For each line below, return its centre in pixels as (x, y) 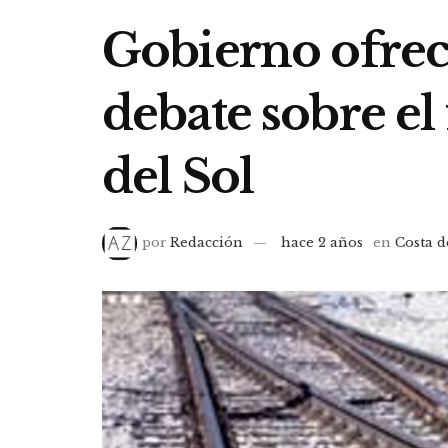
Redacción (207, 243)
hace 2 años (322, 243)
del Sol (178, 176)
